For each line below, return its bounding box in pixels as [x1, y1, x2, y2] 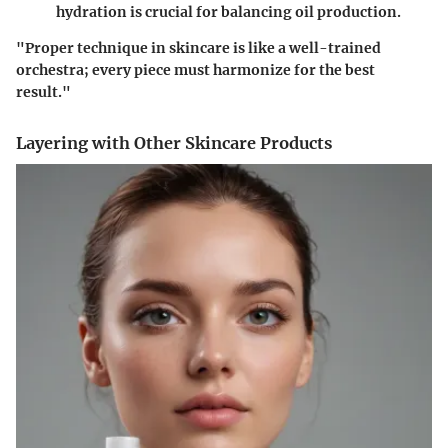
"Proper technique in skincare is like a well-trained [16, 39, 381, 58]
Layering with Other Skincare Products [16, 133, 332, 154]
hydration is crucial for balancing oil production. [56, 3, 401, 22]
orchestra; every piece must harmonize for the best [16, 61, 375, 80]
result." [16, 83, 71, 102]
